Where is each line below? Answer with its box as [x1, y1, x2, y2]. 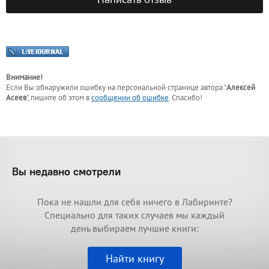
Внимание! [6, 72, 43, 83]
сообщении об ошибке [91, 92, 169, 103]
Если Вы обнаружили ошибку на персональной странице [6, 82, 201, 93]
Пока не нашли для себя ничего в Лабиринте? [37, 196, 232, 208]
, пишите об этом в [28, 92, 91, 103]
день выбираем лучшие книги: [70, 222, 199, 235]
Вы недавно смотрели [12, 165, 121, 179]
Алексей [226, 82, 255, 93]
